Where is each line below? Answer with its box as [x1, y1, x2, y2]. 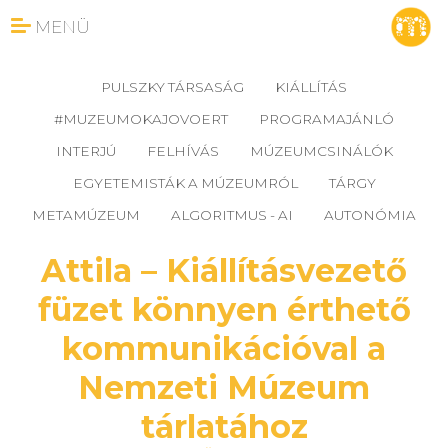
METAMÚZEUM [32, 207, 140, 223]
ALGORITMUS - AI [171, 207, 293, 223]
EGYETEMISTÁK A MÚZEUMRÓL [72, 175, 298, 191]
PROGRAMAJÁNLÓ [259, 111, 394, 127]
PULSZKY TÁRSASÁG [101, 79, 244, 95]
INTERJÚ [55, 143, 116, 159]
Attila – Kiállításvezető [41, 251, 407, 290]
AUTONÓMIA [324, 207, 416, 223]
